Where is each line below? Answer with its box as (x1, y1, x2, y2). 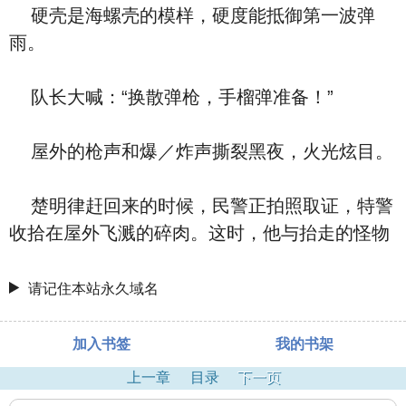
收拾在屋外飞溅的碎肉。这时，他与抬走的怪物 (9, 223, 390, 243)
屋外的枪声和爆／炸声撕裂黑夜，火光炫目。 (9, 141, 393, 161)
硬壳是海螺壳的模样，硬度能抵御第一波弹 (9, 5, 375, 25)
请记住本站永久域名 (28, 281, 159, 296)
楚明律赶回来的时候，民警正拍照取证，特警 (9, 196, 393, 216)
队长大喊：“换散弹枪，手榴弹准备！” (9, 87, 333, 107)
